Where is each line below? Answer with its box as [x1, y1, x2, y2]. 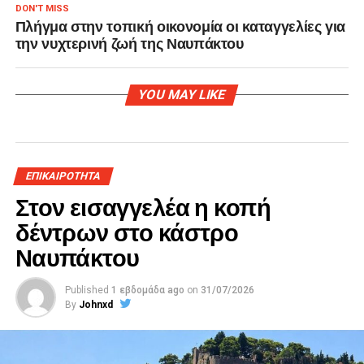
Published [64, 284, 109, 296]
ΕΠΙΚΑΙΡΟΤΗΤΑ [24, 169, 102, 182]
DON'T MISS [15, 2, 69, 14]
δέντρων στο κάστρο [15, 213, 239, 248]
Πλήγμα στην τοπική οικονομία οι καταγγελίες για [15, 14, 346, 36]
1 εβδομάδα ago [110, 284, 184, 296]
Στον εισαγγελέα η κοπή [15, 188, 271, 223]
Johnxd [78, 298, 113, 310]
